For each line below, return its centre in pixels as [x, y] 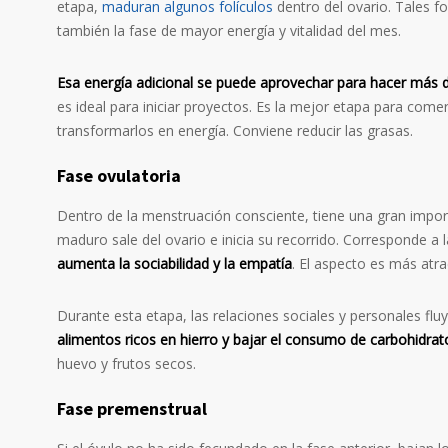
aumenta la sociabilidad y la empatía [174, 264]
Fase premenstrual [132, 409]
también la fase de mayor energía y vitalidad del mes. [229, 31]
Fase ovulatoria [119, 176]
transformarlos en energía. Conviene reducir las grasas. [235, 131]
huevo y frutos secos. [126, 364]
